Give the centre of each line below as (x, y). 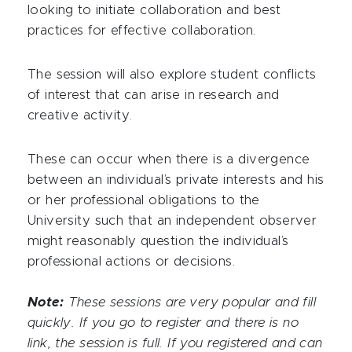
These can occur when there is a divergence (169, 159)
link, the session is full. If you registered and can (175, 343)
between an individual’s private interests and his (176, 180)
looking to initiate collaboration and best (154, 10)
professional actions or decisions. (132, 261)
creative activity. (80, 115)
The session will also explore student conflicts (172, 74)
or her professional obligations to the (144, 200)
